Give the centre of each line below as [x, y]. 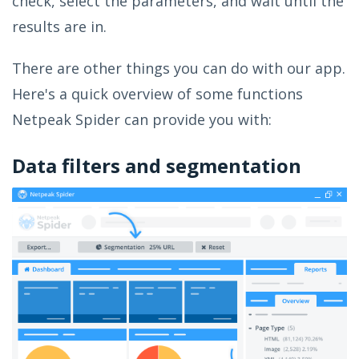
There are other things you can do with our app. [179, 68]
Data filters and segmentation [157, 165]
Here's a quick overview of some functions [157, 94]
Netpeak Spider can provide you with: [142, 119]
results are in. [59, 26]
